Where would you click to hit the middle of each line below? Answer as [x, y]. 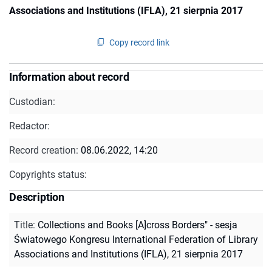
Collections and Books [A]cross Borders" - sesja [138, 225]
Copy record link [139, 42]
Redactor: [29, 126]
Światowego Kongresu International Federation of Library [136, 239]
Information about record [69, 76]
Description [37, 197]
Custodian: [32, 101]
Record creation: [45, 150]
